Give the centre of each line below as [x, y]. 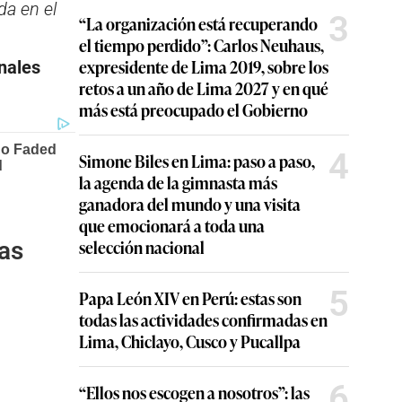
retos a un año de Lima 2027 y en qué [204, 88]
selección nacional [142, 247]
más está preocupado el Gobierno [193, 109]
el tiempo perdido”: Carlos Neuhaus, [201, 45]
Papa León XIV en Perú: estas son [190, 298]
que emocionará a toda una [172, 225]
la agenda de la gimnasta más [178, 182]
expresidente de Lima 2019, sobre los [204, 66]
